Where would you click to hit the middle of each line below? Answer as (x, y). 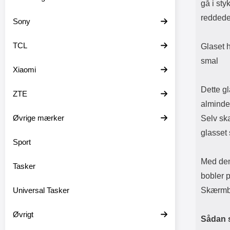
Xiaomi (24, 70)
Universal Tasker (41, 190)
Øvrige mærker (39, 118)
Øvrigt (23, 214)
